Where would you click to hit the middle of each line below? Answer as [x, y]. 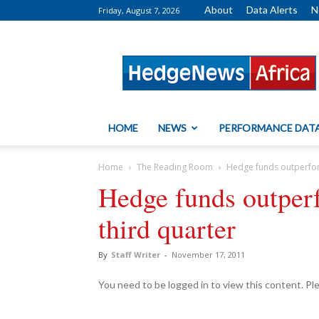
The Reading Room [175, 167]
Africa [232, 62]
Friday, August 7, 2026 [139, 10]
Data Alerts [272, 10]
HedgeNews [247, 47]
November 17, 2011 [208, 255]
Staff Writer [136, 255]
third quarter [167, 228]
